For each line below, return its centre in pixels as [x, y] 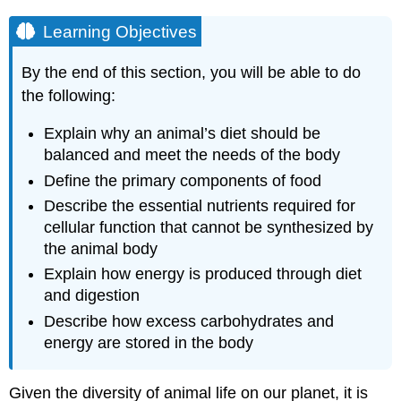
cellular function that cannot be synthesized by [209, 227]
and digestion [92, 296]
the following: [69, 95]
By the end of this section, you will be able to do [192, 72]
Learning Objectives [120, 31]
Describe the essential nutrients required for [200, 205]
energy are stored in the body [149, 342]
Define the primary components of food [183, 180]
